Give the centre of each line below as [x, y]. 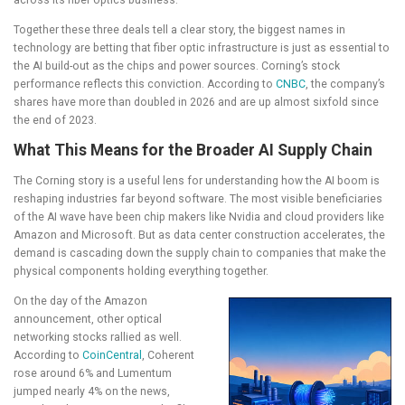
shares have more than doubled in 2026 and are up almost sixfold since [196, 102]
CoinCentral [112, 356]
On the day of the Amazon [80, 301]
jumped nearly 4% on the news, [92, 392]
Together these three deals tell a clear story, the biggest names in [179, 29]
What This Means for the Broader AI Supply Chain [193, 150]
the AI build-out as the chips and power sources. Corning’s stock [177, 66]
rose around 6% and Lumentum [93, 374]
